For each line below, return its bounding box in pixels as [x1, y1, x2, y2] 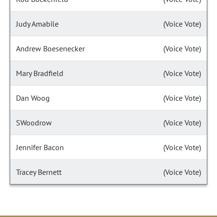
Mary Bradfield [16, 68, 63, 78]
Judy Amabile [16, 19, 59, 29]
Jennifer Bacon [16, 142, 64, 152]
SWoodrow [16, 118, 52, 127]
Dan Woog [16, 93, 50, 103]
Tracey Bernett [16, 167, 62, 177]
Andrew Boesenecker [16, 44, 85, 53]
